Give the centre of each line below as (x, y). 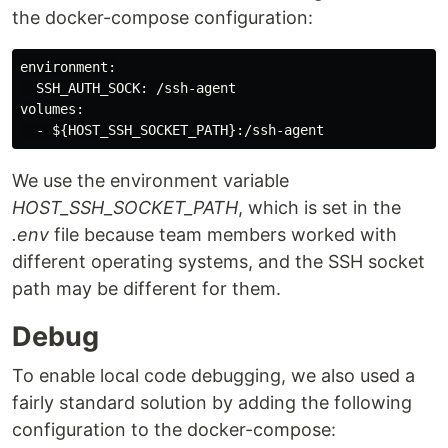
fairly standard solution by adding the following (212, 402)
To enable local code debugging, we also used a (213, 375)
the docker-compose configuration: (162, 17)
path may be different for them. (146, 288)
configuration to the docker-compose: (174, 429)
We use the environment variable (150, 180)
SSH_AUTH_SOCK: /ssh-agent (128, 88)
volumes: (52, 109)
